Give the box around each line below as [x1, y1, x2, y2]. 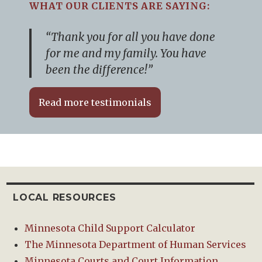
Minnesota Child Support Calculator [25, 222, 196, 235]
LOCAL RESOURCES [13, 192, 116, 204]
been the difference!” [46, 62, 153, 77]
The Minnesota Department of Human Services [25, 239, 247, 251]
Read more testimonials [39, 96, 152, 108]
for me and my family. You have [46, 46, 207, 60]
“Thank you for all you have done [46, 29, 216, 44]
